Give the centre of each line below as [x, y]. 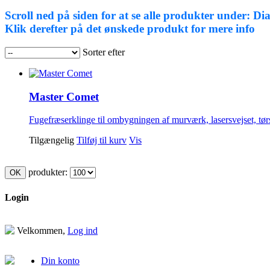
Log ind [83, 230]
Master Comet [64, 96]
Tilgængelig [52, 140]
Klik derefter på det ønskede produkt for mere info [130, 29]
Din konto [60, 260]
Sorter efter [104, 52]
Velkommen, [42, 230]
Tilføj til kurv [102, 140]
